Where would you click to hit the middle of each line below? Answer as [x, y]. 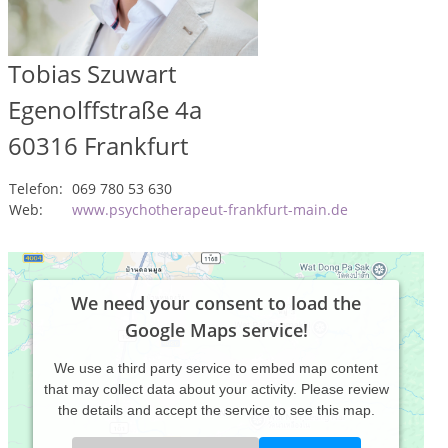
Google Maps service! [216, 330]
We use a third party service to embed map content [216, 368]
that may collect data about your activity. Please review [216, 389]
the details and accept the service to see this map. [216, 410]
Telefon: [36, 188]
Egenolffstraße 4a [105, 109]
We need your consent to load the [216, 303]
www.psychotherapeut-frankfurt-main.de [210, 209]
